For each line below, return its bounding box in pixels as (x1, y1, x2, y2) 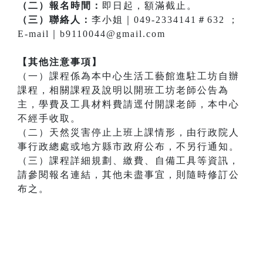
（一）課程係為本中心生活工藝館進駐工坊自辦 (18, 71, 240, 82)
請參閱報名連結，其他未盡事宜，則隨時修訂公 (18, 170, 240, 180)
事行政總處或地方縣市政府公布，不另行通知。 (18, 141, 240, 152)
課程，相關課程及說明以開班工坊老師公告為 (18, 85, 229, 96)
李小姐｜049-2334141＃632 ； (92, 15, 239, 25)
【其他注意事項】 (18, 57, 102, 68)
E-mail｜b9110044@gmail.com (18, 29, 166, 39)
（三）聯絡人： (18, 15, 92, 25)
